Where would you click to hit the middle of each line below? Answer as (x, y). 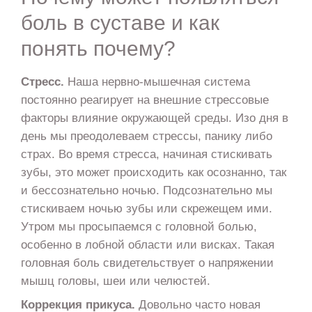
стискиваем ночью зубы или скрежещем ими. (146, 208)
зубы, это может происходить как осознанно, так (153, 172)
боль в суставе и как (120, 22)
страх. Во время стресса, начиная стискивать (146, 154)
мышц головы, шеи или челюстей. (115, 280)
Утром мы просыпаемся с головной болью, (139, 226)
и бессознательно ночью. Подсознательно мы (146, 190)
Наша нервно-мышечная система (157, 81)
